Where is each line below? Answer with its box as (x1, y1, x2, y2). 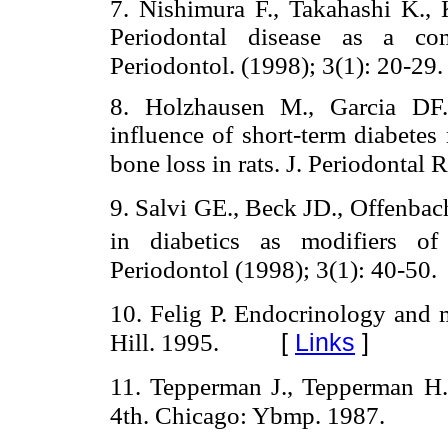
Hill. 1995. (110, 328, 225, 356)
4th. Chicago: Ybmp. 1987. (110, 401, 391, 429)
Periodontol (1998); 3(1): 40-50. (110, 255, 443, 283)
